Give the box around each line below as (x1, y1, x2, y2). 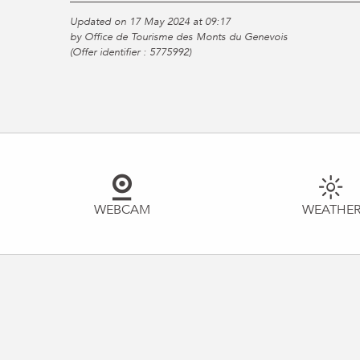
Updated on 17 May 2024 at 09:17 (70, 14, 231, 29)
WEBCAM (94, 200, 150, 219)
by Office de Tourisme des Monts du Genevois (70, 29, 288, 44)
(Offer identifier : (70, 44, 149, 59)
